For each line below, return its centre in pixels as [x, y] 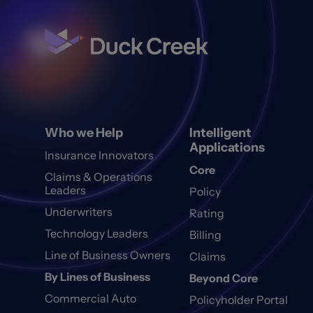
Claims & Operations [99, 177]
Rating [206, 213]
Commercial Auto [90, 299]
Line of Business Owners [108, 255]
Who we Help [84, 133]
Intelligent [220, 133]
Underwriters [79, 212]
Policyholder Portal [238, 300]
